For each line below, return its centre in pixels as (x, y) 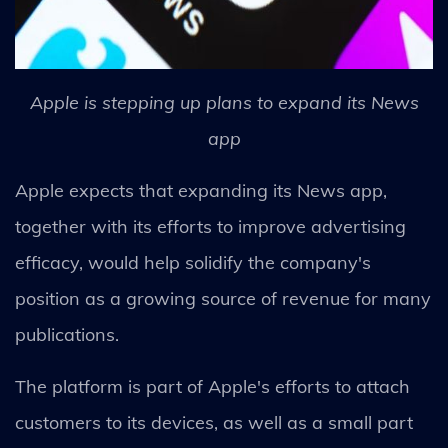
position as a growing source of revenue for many (223, 298)
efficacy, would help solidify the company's (193, 262)
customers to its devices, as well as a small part (214, 422)
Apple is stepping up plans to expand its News (224, 102)
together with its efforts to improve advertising (210, 226)
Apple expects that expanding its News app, (201, 190)
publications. (67, 334)
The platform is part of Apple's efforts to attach (212, 386)
